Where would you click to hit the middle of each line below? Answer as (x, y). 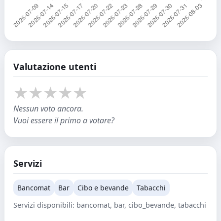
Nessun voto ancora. (49, 109)
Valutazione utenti (55, 67)
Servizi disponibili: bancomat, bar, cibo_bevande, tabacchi (110, 205)
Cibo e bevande (103, 187)
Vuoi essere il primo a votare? (64, 121)
